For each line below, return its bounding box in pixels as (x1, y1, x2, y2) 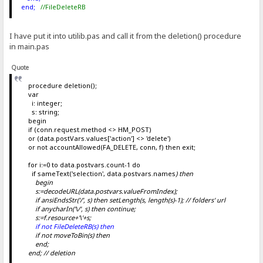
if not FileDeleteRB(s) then (21, 221, 114, 231)
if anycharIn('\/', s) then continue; (21, 204, 136, 213)
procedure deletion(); (21, 80, 97, 90)
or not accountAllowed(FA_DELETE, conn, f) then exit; (21, 142, 195, 151)
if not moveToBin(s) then (21, 230, 110, 240)
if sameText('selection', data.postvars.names (21, 168, 176, 178)
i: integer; (21, 98, 62, 107)
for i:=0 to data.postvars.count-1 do (21, 160, 140, 169)
